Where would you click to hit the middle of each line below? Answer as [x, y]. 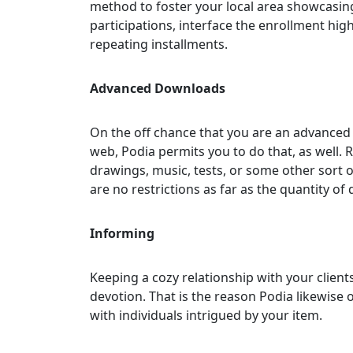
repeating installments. [159, 44]
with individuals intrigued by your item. [206, 315]
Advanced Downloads [158, 88]
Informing [122, 233]
